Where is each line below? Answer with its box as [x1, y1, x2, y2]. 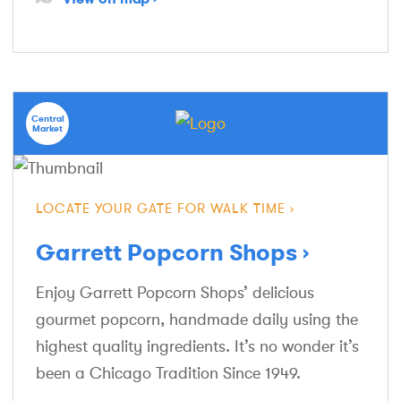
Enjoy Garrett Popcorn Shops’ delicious [36, 283, 314, 302]
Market [32, 122, 63, 134]
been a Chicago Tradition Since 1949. [36, 363, 301, 382]
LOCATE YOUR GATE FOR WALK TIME [36, 200, 286, 217]
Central [30, 112, 64, 124]
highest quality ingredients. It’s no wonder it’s [36, 337, 359, 355]
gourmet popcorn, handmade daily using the [36, 310, 358, 328]
